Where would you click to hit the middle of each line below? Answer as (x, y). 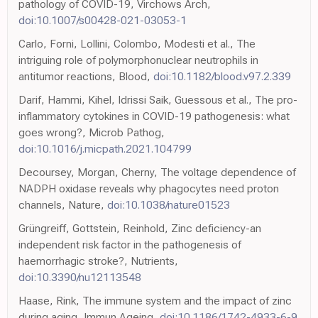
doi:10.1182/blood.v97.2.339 (222, 76)
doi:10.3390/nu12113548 (80, 277)
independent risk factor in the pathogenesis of (130, 244)
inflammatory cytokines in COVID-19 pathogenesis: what (154, 116)
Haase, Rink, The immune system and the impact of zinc (155, 300)
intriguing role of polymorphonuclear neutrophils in (138, 60)
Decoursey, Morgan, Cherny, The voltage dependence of (157, 172)
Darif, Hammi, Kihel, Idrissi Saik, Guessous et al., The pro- (158, 99)
